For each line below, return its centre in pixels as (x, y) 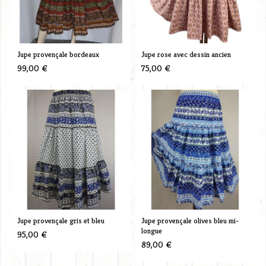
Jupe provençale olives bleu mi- (190, 220)
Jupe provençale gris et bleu (61, 220)
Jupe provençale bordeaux (58, 54)
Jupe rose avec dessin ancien (186, 54)
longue (151, 230)
